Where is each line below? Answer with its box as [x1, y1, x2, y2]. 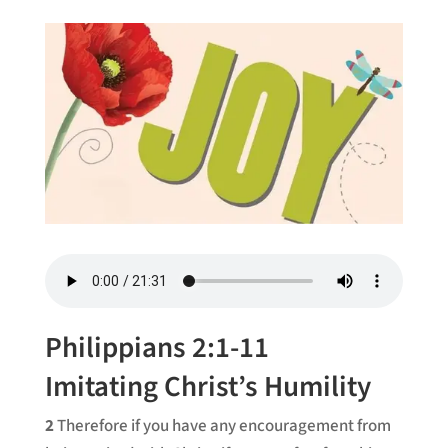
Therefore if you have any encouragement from [56, 414, 391, 439]
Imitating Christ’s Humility [44, 366, 371, 409]
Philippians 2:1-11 [44, 327, 269, 370]
